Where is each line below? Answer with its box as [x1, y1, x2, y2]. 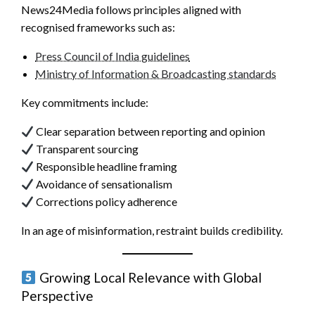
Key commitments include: [21, 96, 148, 110]
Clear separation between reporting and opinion [34, 124, 266, 139]
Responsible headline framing [34, 160, 178, 174]
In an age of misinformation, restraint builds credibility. [21, 224, 283, 238]
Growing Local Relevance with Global [36, 269, 262, 286]
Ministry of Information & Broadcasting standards [35, 67, 276, 81]
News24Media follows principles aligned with [21, 3, 241, 17]
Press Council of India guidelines [35, 49, 190, 63]
